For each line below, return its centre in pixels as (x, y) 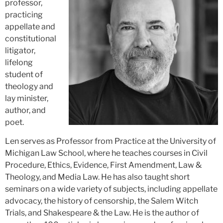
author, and (25, 110)
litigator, (20, 50)
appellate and (30, 26)
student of (24, 74)
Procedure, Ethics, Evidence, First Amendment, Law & (103, 165)
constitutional (31, 38)
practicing (24, 14)
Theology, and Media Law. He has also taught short (97, 177)
